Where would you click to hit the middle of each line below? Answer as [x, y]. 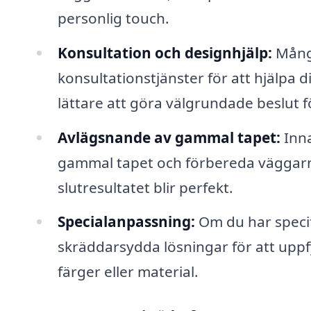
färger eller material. [128, 272]
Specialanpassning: [126, 222]
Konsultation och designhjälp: [165, 52]
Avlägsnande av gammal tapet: [169, 137]
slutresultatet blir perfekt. [145, 187]
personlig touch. [113, 18]
